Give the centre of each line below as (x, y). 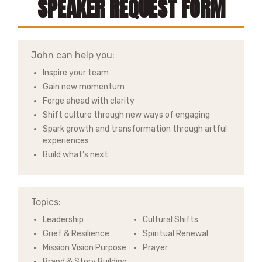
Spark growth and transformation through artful (135, 129)
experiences (66, 141)
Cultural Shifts (170, 220)
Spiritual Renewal (175, 234)
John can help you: (73, 55)
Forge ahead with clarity (89, 101)
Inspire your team (76, 73)
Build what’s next (75, 155)
